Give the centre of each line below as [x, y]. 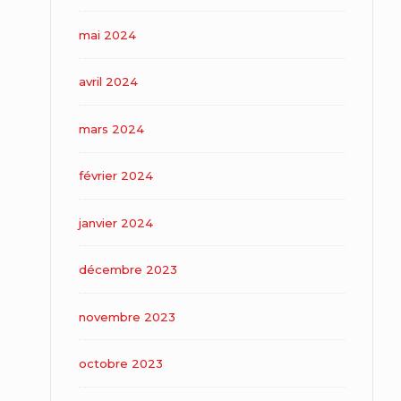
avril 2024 [108, 82]
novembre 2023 [127, 316]
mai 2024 [107, 34]
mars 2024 [111, 128]
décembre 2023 [128, 270]
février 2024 [115, 176]
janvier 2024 [115, 222]
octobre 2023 [120, 364]
